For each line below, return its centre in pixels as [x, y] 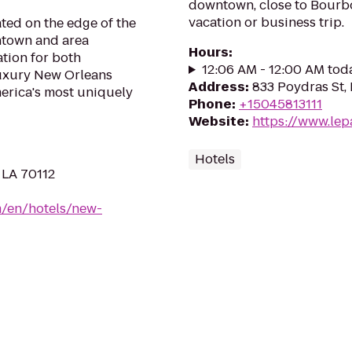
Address [217, 87]
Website [217, 121]
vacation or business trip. [266, 22]
